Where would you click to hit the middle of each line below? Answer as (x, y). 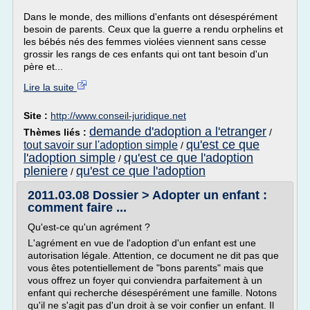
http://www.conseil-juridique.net (118, 116)
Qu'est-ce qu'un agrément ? (89, 227)
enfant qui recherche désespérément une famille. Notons (152, 293)
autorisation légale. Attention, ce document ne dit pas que (153, 255)
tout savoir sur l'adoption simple (101, 145)
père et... (43, 66)
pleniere (46, 171)
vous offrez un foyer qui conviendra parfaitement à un (145, 280)
